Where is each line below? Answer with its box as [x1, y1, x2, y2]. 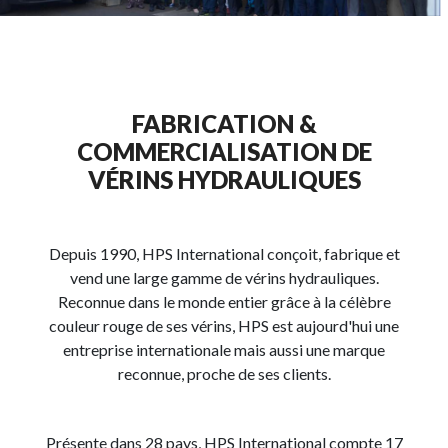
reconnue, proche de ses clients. [117, 364, 331, 383]
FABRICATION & [131, 109, 317, 138]
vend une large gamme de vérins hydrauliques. [69, 268, 379, 287]
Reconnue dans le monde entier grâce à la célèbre [57, 292, 391, 311]
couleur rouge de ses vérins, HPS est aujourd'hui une [49, 316, 399, 335]
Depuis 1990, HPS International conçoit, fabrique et [48, 244, 400, 263]
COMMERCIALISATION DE [76, 137, 372, 166]
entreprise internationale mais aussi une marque [63, 340, 385, 359]
